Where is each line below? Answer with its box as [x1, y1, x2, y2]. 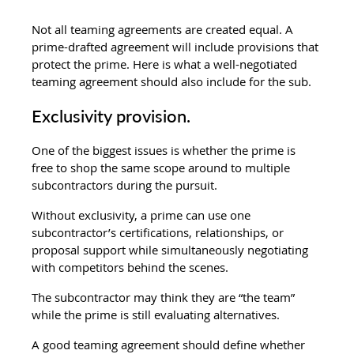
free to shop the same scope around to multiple [32, 159, 294, 175]
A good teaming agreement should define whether [32, 336, 309, 352]
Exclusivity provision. [32, 104, 191, 126]
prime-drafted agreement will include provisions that [32, 38, 322, 55]
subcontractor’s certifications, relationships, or [32, 224, 288, 240]
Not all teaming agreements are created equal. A [32, 21, 297, 37]
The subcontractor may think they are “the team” [32, 288, 299, 305]
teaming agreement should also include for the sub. [32, 73, 312, 89]
